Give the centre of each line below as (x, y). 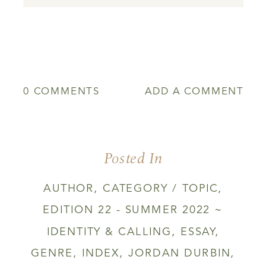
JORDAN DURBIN (180, 254)
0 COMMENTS (62, 92)
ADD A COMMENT (194, 92)
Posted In (133, 158)
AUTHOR (69, 189)
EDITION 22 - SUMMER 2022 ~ (133, 210)
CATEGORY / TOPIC (161, 189)
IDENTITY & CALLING (109, 232)
